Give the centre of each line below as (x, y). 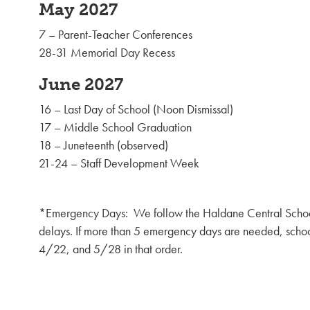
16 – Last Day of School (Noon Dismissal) (136, 109)
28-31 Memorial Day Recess (107, 53)
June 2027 (81, 84)
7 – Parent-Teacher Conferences (116, 35)
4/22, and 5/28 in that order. (111, 249)
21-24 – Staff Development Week (119, 163)
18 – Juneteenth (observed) (103, 145)
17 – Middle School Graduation (115, 127)
